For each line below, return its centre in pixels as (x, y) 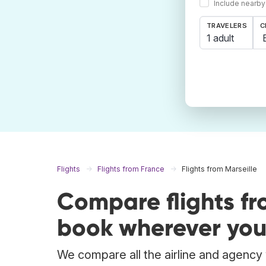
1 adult (220, 38)
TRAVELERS (227, 26)
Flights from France (131, 169)
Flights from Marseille (219, 169)
